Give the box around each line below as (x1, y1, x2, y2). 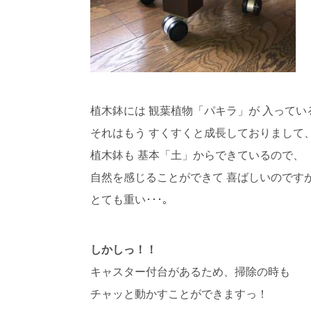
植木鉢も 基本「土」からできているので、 (90, 149, 304, 161)
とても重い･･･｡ (90, 193, 168, 205)
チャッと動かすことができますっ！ (90, 287, 268, 300)
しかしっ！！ (90, 243, 157, 255)
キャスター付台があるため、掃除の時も (90, 265, 290, 278)
